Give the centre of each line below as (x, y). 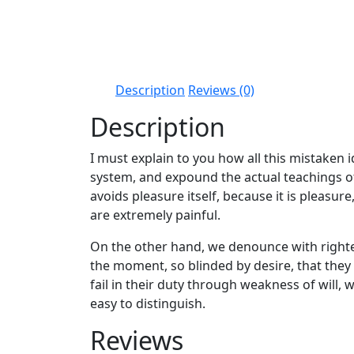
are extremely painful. (155, 215)
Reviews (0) (221, 90)
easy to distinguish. (148, 303)
